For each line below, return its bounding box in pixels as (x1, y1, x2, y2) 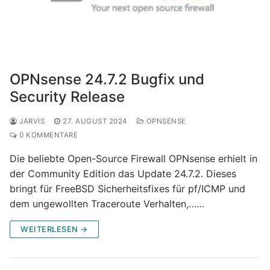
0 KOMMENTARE (17, 130, 78, 139)
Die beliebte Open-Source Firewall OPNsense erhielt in (10, 152, 257, 165)
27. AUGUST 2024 (63, 116, 127, 125)
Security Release (10, 87, 125, 105)
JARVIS (17, 116, 45, 125)
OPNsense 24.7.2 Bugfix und (10, 70, 204, 88)
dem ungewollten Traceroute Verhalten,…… (10, 197, 204, 210)
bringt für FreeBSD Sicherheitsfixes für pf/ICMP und (10, 182, 245, 195)
